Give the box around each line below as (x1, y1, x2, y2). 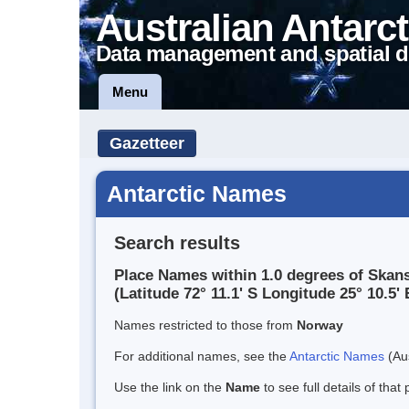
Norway (297, 318, 343, 333)
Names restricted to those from (114, 318, 297, 333)
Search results (114, 232, 240, 253)
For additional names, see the (114, 349, 289, 364)
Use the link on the (114, 380, 225, 395)
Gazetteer (110, 134, 184, 152)
